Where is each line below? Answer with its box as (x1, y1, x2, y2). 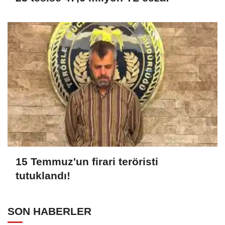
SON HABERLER (8, 205, 91, 217)
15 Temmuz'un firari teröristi (16, 156, 158, 168)
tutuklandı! (16, 170, 70, 182)
